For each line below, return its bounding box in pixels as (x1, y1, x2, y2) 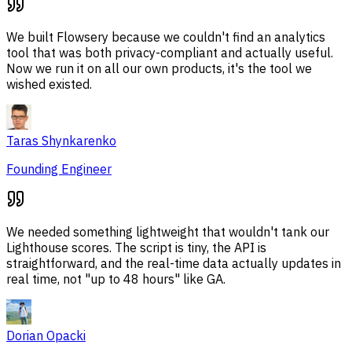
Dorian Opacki (6, 328, 86, 344)
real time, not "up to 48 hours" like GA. (6, 271, 225, 288)
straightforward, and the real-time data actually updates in (6, 255, 341, 272)
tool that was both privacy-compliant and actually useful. (6, 45, 333, 61)
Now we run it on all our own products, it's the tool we (6, 60, 312, 77)
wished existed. (6, 76, 92, 93)
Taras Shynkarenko (6, 133, 116, 149)
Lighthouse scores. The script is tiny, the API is (6, 240, 266, 256)
